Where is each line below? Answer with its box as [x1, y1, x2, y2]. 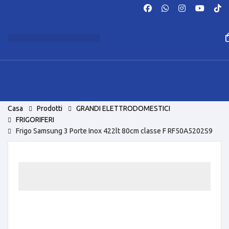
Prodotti [37, 104, 62, 112]
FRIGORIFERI [16, 116, 54, 124]
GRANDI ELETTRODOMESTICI [76, 104, 170, 112]
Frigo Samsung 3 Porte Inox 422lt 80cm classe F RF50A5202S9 [16, 127, 213, 135]
